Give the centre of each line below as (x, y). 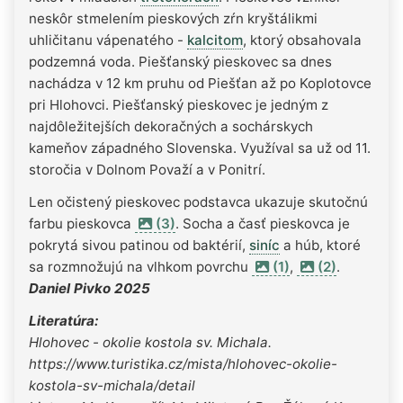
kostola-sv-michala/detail (112, 385)
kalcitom (215, 40)
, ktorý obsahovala (302, 40)
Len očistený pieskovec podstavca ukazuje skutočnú (198, 201)
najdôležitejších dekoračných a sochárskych (171, 126)
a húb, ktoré (320, 245)
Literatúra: (64, 320)
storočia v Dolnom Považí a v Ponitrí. (147, 169)
